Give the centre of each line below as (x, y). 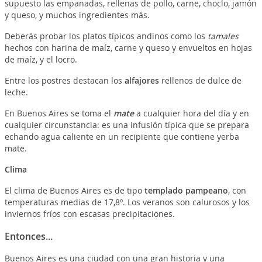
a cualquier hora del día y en (192, 113)
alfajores (143, 80)
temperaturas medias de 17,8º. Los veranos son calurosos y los (127, 202)
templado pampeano (186, 190)
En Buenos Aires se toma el (59, 113)
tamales (223, 36)
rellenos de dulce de (201, 80)
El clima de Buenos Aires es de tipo (74, 190)
